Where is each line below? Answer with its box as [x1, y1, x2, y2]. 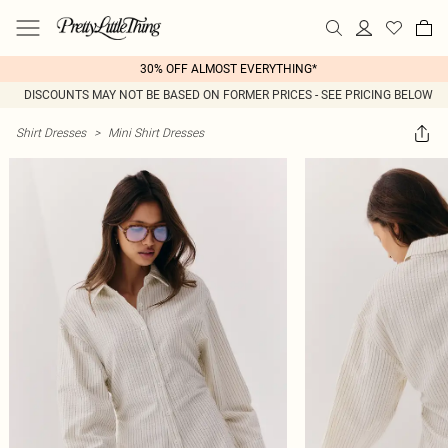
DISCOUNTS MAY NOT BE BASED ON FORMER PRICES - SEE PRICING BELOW [23, 88, 433, 102]
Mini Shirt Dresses [108, 125, 204, 140]
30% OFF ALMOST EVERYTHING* [139, 62, 317, 76]
